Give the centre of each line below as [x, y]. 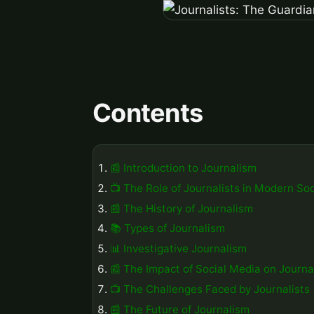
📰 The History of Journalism [182, 208]
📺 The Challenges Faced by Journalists [210, 289]
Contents [148, 113]
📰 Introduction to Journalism [183, 168]
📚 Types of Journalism [168, 228]
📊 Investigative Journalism [178, 249]
